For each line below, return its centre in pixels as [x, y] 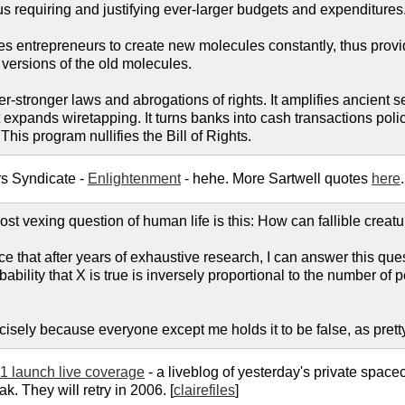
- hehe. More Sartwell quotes [276, 179]
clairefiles [204, 391]
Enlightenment [134, 179]
